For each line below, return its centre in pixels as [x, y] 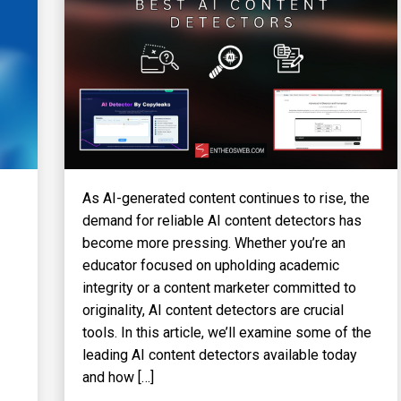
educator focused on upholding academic [210, 266]
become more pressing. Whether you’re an [213, 243]
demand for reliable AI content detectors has [222, 221]
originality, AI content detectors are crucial [213, 311]
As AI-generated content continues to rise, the [226, 199]
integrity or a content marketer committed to [219, 288]
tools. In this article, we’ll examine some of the [226, 333]
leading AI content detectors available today [219, 355]
